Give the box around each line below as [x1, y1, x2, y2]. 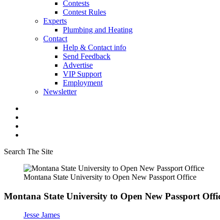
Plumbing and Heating [63, 26, 133, 34]
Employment [63, 79, 103, 87]
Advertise [63, 61, 93, 69]
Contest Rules [63, 8, 106, 16]
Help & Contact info [63, 43, 126, 52]
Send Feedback [63, 52, 110, 60]
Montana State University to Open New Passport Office [24, 173, 196, 181]
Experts [43, 17, 67, 25]
